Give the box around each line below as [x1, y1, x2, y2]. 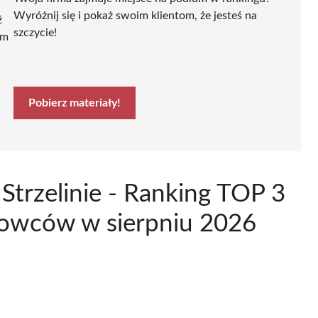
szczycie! [13, 26, 57, 38]
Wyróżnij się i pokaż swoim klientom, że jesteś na [13, 9, 257, 21]
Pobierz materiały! [28, 97, 121, 109]
